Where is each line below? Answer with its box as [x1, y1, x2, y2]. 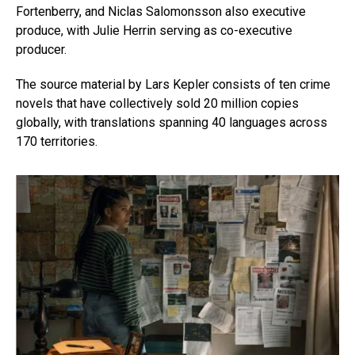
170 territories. [16, 134, 97, 150]
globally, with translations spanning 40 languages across [16, 115, 327, 131]
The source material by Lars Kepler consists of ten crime [16, 77, 330, 93]
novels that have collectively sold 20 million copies [16, 96, 299, 112]
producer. [16, 42, 67, 58]
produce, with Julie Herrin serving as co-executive [16, 23, 292, 39]
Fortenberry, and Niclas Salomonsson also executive [16, 4, 306, 20]
